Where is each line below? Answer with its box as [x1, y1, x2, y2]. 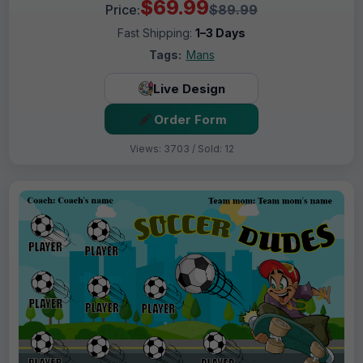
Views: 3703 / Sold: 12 [129, 143, 234, 156]
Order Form [153, 111, 227, 127]
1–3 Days [195, 26, 246, 41]
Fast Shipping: [117, 26, 195, 41]
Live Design [152, 80, 225, 96]
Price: [105, 2, 140, 19]
